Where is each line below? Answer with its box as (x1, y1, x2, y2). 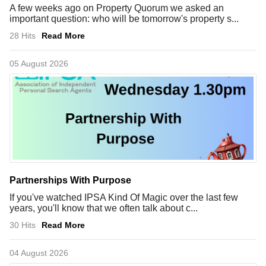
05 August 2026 (9, 58, 68, 68)
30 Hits (9, 220, 36, 230)
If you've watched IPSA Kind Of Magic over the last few (9, 192, 238, 202)
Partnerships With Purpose (9, 175, 131, 185)
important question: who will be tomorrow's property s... (9, 13, 239, 24)
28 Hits (9, 30, 36, 40)
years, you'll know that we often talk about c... (9, 202, 198, 213)
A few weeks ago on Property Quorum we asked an (9, 2, 224, 13)
